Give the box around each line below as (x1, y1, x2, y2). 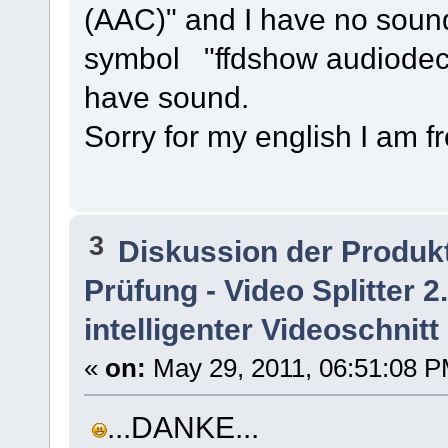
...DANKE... (106, 410, 259, 445)
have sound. (83, 79, 249, 114)
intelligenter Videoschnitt (83, 312, 439, 347)
